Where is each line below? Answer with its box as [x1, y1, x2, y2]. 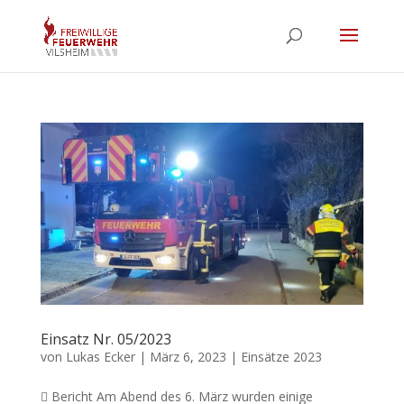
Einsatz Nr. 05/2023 [40, 328, 171, 349]
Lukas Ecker [65, 347, 135, 365]
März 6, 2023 [149, 347, 226, 365]
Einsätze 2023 [240, 347, 322, 365]
